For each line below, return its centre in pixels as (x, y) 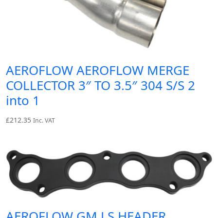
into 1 (23, 100)
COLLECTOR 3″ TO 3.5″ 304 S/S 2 (100, 85)
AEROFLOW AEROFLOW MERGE (98, 70)
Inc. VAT (44, 121)
